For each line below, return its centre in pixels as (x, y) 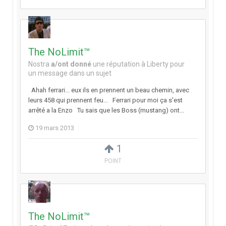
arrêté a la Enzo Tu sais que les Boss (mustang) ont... (106, 110)
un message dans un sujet (70, 73)
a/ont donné (71, 64)
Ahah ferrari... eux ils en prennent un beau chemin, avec (109, 90)
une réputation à (119, 64)
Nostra (39, 64)
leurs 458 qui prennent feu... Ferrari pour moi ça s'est (105, 100)
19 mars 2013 (55, 128)
